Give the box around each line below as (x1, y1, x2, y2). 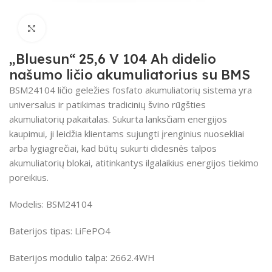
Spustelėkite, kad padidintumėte (45, 22, 182, 34)
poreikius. (9, 171, 49, 183)
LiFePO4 (72, 224, 110, 237)
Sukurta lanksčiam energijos (112, 112, 227, 125)
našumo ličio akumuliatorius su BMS (9, 66, 250, 83)
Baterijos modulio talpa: (9, 251, 107, 263)
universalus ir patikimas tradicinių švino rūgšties (9, 98, 206, 110)
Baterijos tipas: (9, 224, 72, 237)
